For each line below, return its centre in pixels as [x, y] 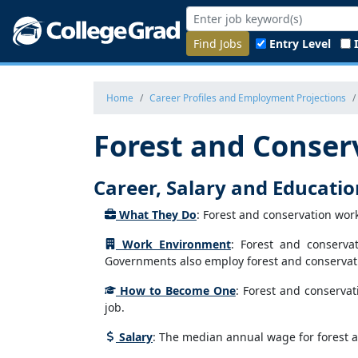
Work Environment [173, 244]
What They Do [156, 215]
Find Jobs [218, 44]
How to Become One [176, 290]
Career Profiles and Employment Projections [248, 97]
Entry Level [300, 44]
